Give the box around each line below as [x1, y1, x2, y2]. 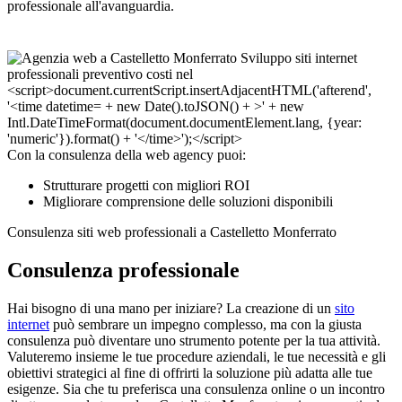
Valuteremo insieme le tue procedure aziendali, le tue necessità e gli [7, 349, 386, 365]
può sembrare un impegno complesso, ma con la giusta [49, 317, 362, 333]
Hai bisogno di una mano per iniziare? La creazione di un [7, 301, 335, 317]
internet [7, 317, 49, 333]
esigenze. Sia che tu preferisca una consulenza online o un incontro [7, 381, 385, 398]
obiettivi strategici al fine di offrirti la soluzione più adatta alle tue [7, 365, 372, 381]
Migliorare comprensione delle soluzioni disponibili [43, 194, 333, 210]
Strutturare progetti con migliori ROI [43, 178, 249, 194]
